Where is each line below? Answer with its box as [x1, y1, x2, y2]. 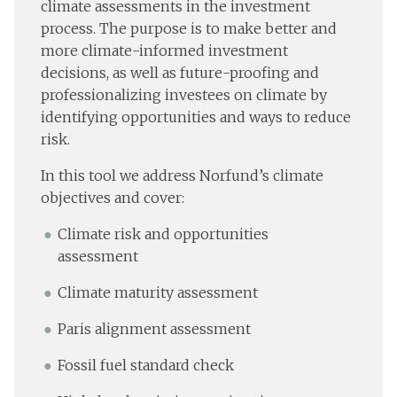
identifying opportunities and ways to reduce [41, 108, 351, 127]
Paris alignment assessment [58, 320, 255, 339]
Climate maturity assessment [58, 284, 262, 302]
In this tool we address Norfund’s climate [41, 167, 323, 185]
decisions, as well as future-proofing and [41, 64, 319, 82]
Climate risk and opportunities [58, 225, 269, 244]
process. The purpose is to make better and [41, 19, 337, 38]
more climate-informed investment [41, 42, 288, 60]
